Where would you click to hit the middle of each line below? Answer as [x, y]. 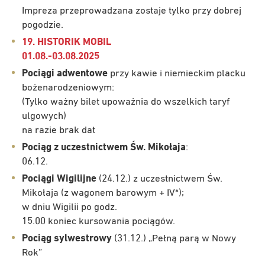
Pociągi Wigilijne [59, 179]
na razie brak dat [59, 130]
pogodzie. [43, 25]
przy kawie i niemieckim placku [177, 73]
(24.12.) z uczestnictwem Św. [159, 179]
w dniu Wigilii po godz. [70, 207]
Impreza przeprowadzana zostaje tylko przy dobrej [132, 11]
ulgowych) [44, 116]
